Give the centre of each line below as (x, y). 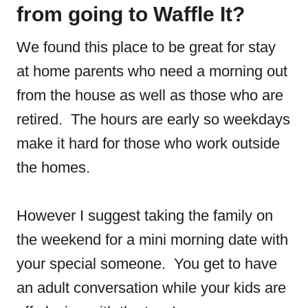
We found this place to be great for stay (146, 47)
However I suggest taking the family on (145, 216)
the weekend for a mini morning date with (152, 240)
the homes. (55, 167)
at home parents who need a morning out (152, 71)
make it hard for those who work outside (148, 143)
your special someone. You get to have (147, 264)
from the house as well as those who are (150, 95)
